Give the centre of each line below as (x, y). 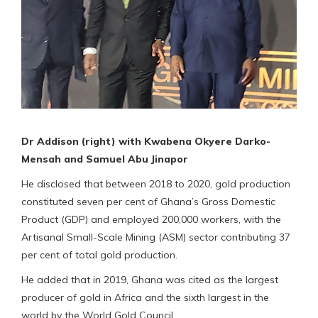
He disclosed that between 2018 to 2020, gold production (156, 183)
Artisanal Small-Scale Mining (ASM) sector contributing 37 (156, 237)
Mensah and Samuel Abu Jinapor (105, 159)
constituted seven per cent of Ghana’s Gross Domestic (148, 201)
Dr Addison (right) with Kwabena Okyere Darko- (146, 141)
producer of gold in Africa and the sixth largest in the (145, 297)
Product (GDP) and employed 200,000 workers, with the (151, 219)
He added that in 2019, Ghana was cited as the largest (150, 279)
